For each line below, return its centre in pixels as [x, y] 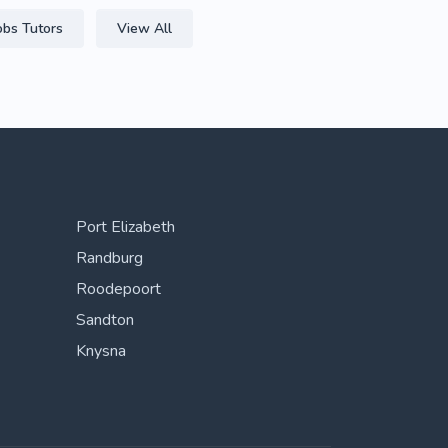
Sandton [105, 320]
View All [144, 28]
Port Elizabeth [125, 227]
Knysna [101, 351]
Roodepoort [118, 289]
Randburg [109, 258]
